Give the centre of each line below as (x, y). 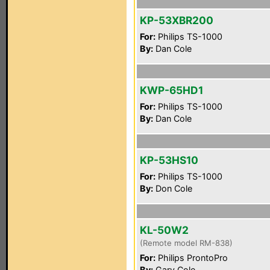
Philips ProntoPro (192, 258)
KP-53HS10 (169, 160)
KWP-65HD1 (171, 90)
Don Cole (173, 188)
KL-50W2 (164, 230)
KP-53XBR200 (177, 20)
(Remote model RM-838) (186, 243)
